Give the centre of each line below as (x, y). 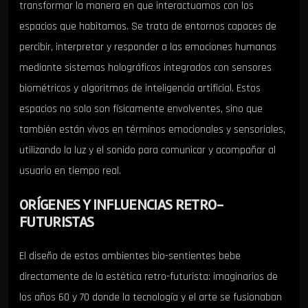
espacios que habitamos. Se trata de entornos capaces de (148, 26)
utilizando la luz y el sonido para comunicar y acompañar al (147, 150)
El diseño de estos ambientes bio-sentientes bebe (130, 256)
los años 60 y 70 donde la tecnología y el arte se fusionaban (151, 298)
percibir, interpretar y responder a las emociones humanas (148, 47)
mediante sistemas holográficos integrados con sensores (145, 67)
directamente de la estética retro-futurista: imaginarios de (148, 277)
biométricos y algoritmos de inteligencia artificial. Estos (140, 88)
